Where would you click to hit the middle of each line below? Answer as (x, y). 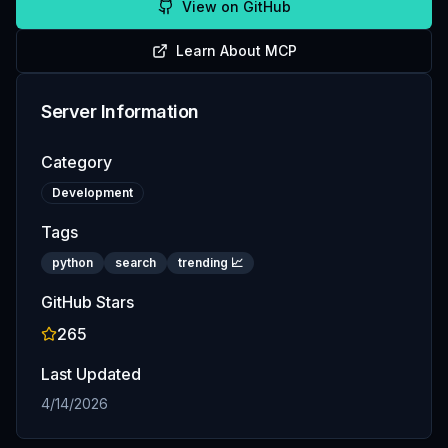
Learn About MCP (236, 50)
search (135, 262)
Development (92, 192)
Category (76, 162)
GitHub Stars (87, 302)
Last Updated (91, 374)
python (72, 262)
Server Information (120, 111)
